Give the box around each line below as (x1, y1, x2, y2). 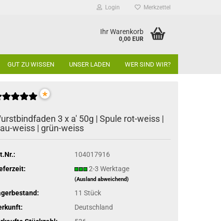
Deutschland (74, 203, 113, 211)
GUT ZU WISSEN (7, 61, 54, 68)
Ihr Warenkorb (100, 28, 144, 36)
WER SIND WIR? (125, 61, 171, 68)
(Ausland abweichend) (74, 176, 129, 183)
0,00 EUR (119, 36, 144, 42)
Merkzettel (141, 4, 171, 11)
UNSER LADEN (69, 61, 110, 68)
